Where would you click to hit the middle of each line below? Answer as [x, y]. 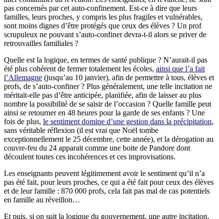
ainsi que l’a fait [180, 69]
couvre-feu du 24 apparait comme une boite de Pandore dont [97, 148]
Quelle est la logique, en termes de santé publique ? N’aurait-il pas [106, 60]
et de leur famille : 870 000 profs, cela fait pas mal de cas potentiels [107, 191]
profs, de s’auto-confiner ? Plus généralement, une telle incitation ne [108, 87]
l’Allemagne [23, 78]
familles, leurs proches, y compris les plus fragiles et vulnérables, [103, 17]
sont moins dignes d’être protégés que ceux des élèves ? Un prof [103, 26]
